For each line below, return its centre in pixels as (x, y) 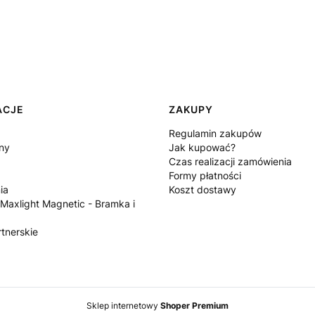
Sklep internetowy (123, 305)
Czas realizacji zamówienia (230, 161)
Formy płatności (205, 175)
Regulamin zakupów (215, 133)
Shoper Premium (194, 305)
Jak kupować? (202, 147)
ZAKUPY (191, 109)
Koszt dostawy (202, 189)
